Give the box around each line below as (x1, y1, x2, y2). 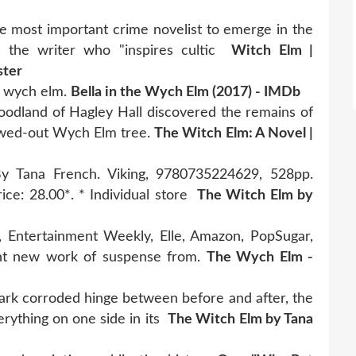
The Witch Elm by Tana (168, 311, 314, 327)
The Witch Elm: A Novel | (154, 126, 314, 141)
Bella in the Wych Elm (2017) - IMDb (71, 84, 300, 99)
